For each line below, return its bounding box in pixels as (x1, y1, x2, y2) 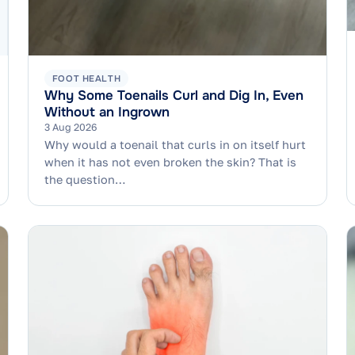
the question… (44, 172, 126, 186)
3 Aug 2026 (44, 121, 97, 134)
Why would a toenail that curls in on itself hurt (44, 137, 306, 151)
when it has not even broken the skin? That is (44, 155, 296, 169)
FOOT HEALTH (52, 72, 121, 84)
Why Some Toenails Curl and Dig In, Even (44, 87, 303, 105)
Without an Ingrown (44, 104, 170, 121)
